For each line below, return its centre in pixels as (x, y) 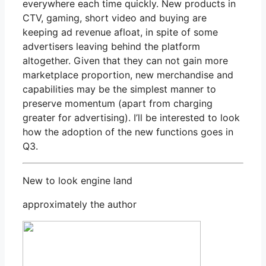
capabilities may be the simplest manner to (119, 89)
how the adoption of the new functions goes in (128, 132)
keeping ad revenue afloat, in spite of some (120, 32)
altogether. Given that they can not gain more (125, 60)
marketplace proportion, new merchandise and (128, 75)
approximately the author (80, 204)
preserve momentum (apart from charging (118, 103)
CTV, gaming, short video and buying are (115, 18)
